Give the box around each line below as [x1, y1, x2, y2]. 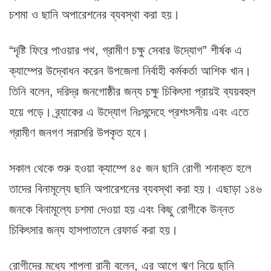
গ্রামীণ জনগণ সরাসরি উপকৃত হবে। [9, 125, 148, 139]
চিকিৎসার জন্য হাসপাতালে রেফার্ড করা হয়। [9, 223, 178, 237]
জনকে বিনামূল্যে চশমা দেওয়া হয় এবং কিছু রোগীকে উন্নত [9, 202, 234, 216]
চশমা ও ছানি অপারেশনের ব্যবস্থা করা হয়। [9, 7, 180, 21]
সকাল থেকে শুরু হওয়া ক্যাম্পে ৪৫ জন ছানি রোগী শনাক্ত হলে [9, 161, 251, 175]
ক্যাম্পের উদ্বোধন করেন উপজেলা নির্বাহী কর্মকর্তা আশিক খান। [9, 64, 251, 77]
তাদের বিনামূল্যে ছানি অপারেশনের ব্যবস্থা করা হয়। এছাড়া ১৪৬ [9, 181, 262, 195]
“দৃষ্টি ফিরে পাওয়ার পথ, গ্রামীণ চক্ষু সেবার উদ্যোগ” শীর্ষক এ [9, 43, 242, 57]
